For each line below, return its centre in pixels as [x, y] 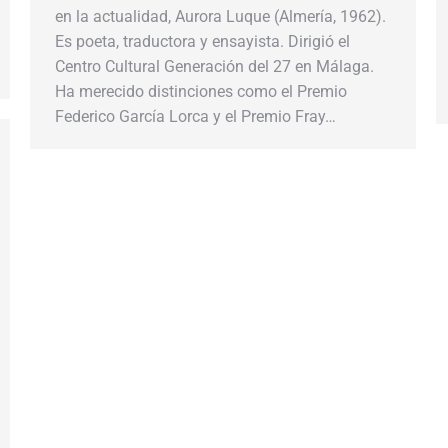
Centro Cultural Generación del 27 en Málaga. [214, 66]
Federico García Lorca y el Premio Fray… [195, 116]
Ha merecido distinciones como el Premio [201, 91]
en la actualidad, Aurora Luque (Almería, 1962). [220, 16]
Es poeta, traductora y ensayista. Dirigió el [202, 41]
